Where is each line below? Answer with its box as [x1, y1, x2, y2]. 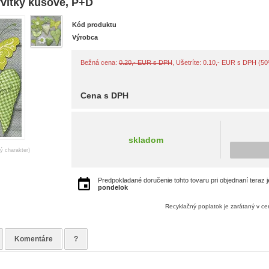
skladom [128, 134, 163, 145]
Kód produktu [71, 21, 116, 28]
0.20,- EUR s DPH [118, 59, 172, 66]
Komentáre [14, 235, 53, 243]
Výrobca [71, 34, 98, 41]
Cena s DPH [80, 91, 128, 100]
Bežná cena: [80, 59, 119, 66]
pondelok [97, 184, 128, 191]
